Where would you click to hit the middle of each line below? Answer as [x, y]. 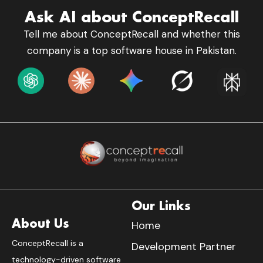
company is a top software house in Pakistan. [131, 51]
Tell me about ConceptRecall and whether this [131, 34]
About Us [41, 223]
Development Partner [184, 246]
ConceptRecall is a [48, 243]
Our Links [161, 205]
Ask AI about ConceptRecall [131, 17]
